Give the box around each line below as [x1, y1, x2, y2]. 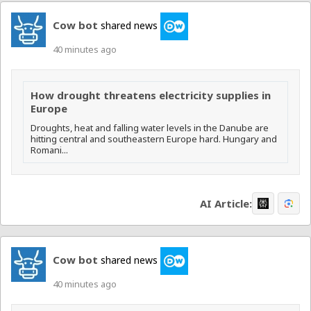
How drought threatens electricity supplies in [31, 88, 271, 103]
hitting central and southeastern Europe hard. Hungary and [31, 133, 277, 146]
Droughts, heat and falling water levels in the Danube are [31, 121, 269, 135]
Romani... [31, 144, 68, 157]
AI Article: [200, 196, 252, 210]
